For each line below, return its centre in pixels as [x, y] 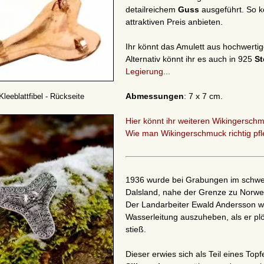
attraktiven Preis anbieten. [174, 22]
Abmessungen [155, 96]
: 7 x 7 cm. [203, 96]
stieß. [136, 230]
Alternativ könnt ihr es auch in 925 [190, 59]
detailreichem [152, 10]
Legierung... [148, 72]
